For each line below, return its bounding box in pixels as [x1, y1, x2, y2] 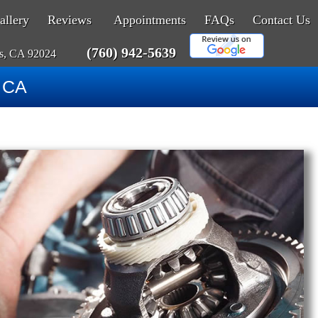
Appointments [114, 13, 186, 27]
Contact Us [253, 13, 310, 27]
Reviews [48, 13, 92, 27]
